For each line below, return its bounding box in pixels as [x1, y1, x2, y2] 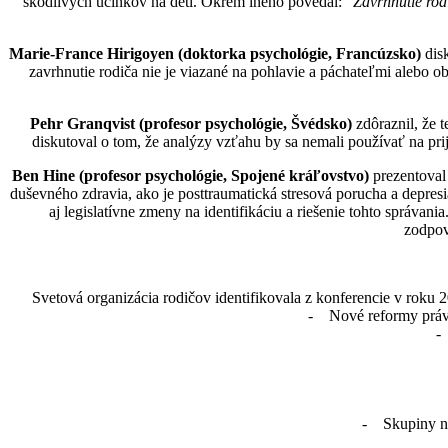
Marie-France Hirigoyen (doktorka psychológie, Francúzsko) [8, 44, 421, 62]
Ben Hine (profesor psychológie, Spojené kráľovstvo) [11, 166, 369, 184]
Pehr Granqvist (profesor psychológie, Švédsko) [29, 114, 352, 132]
